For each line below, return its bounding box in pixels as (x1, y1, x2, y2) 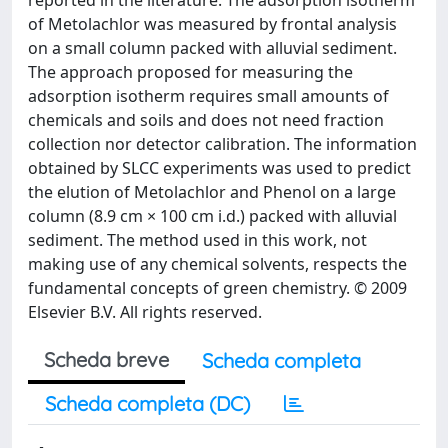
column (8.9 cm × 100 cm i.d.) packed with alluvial (28, 205, 397, 227)
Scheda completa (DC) (45, 391, 250, 416)
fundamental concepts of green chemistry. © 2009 (28, 277, 407, 299)
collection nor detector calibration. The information (28, 133, 417, 155)
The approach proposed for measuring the (28, 61, 353, 83)
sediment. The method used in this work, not (28, 229, 367, 251)
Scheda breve (44, 347, 169, 372)
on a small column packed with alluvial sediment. (28, 37, 397, 59)
